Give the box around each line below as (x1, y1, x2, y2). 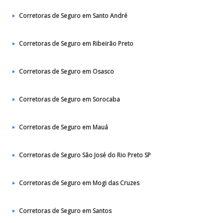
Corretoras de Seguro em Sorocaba (19, 95, 120, 104)
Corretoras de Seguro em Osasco (19, 67, 114, 76)
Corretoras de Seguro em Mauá (19, 123, 108, 131)
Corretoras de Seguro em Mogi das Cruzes (19, 179, 139, 187)
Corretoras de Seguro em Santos (19, 207, 111, 215)
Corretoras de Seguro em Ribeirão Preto (19, 39, 133, 48)
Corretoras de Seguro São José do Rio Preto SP (19, 151, 151, 159)
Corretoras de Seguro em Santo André (19, 11, 127, 20)
